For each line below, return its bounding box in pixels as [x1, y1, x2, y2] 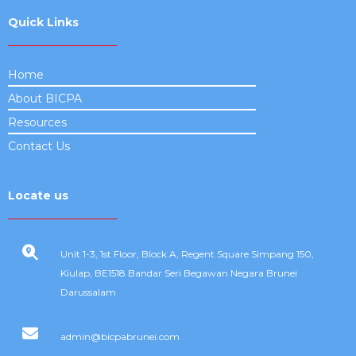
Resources [8, 115, 67, 130]
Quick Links [8, 15, 79, 30]
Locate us [8, 188, 68, 203]
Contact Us [8, 139, 70, 154]
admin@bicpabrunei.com [60, 331, 180, 343]
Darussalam [60, 286, 116, 299]
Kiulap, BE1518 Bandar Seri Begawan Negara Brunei [60, 267, 297, 280]
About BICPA [8, 91, 82, 106]
